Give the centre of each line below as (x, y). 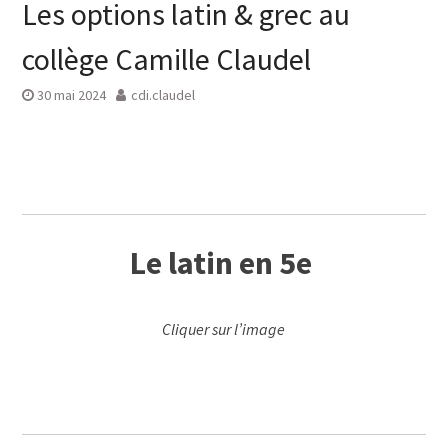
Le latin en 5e (223, 263)
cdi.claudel (162, 95)
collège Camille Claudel (166, 59)
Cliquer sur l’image (224, 329)
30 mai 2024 (71, 95)
